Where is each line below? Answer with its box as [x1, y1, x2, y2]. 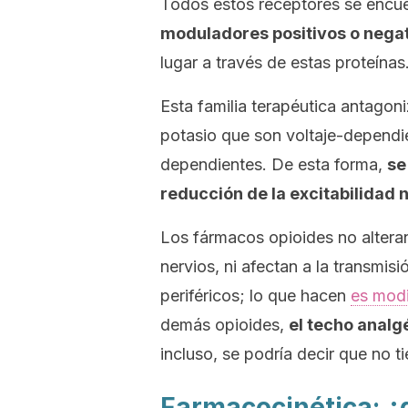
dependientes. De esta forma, [160, 155, 387, 174]
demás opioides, [160, 315, 289, 334]
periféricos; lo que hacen [160, 286, 351, 305]
